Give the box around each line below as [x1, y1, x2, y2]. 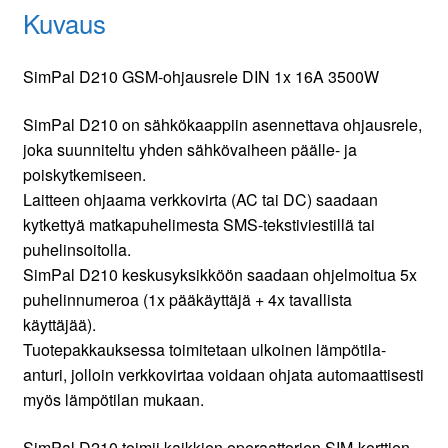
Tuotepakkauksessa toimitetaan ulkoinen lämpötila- [22, 337, 386, 361]
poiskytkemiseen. [22, 162, 146, 186]
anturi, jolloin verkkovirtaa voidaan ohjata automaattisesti [22, 362, 424, 386]
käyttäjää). [22, 312, 96, 336]
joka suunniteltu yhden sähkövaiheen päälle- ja [22, 137, 357, 161]
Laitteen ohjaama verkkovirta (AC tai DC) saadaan [22, 187, 378, 211]
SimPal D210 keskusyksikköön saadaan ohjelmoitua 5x [22, 262, 417, 286]
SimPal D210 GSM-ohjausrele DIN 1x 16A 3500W [22, 65, 379, 89]
